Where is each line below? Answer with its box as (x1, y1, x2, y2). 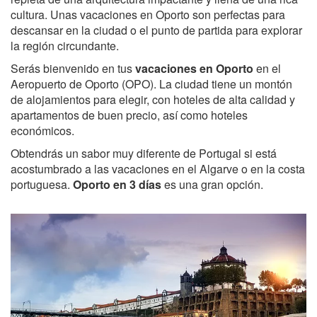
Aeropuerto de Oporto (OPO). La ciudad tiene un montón (11, 75, 292, 92)
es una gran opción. (161, 175, 263, 192)
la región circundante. (11, 37, 119, 54)
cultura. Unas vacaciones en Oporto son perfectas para (11, 6, 285, 23)
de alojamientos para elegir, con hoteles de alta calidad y (11, 91, 295, 108)
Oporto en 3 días (73, 175, 161, 192)
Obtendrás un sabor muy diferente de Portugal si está (11, 144, 277, 161)
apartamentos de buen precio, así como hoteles (11, 106, 248, 123)
